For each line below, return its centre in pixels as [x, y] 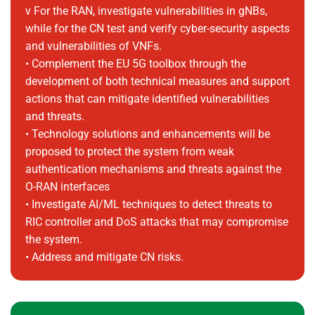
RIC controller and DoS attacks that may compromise [156, 222]
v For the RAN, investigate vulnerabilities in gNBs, [146, 11]
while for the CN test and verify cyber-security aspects [157, 28]
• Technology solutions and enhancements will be [147, 134]
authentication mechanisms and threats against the [153, 169]
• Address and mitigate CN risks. [104, 257]
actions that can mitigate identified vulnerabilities [147, 99]
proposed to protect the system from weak [129, 152]
